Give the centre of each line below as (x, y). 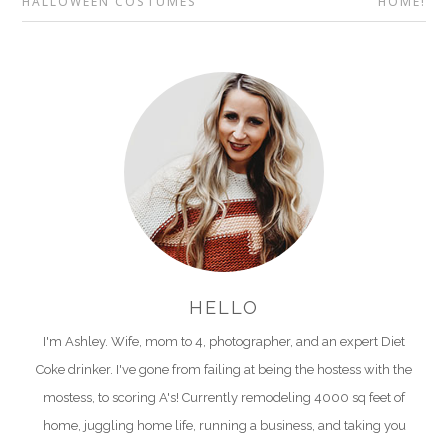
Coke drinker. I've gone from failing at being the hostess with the (224, 369)
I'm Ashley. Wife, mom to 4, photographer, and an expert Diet (224, 341)
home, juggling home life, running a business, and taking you (224, 425)
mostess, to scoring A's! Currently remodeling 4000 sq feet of (224, 397)
